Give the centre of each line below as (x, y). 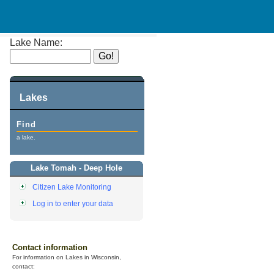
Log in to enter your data (72, 204)
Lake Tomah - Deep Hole (76, 168)
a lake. (26, 137)
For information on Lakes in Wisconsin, (67, 257)
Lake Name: (36, 43)
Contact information (50, 248)
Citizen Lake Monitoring (72, 187)
